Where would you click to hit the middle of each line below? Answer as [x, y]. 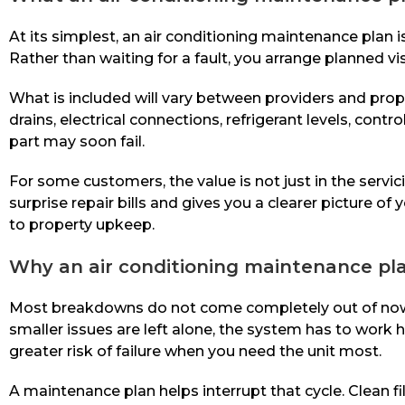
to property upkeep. [82, 225]
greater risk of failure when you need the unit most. [195, 352]
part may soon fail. [77, 142]
